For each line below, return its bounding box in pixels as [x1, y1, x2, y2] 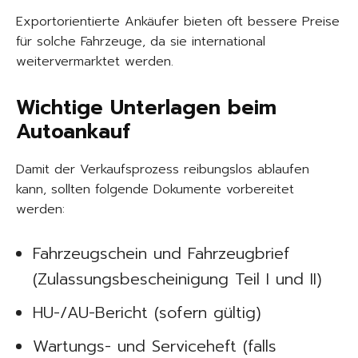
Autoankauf [16, 117, 130, 147]
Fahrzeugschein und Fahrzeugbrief [33, 241, 290, 265]
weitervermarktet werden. [16, 52, 173, 71]
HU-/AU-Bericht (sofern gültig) [33, 300, 261, 324]
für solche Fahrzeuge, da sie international [16, 32, 265, 51]
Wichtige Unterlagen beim [16, 93, 276, 123]
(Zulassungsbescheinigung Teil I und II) [33, 267, 322, 291]
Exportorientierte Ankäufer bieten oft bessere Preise [16, 12, 340, 31]
